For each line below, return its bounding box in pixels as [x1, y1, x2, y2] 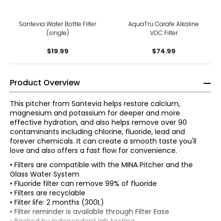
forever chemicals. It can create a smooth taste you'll [10, 136, 196, 146]
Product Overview [10, 77, 80, 88]
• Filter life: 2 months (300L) [10, 197, 104, 207]
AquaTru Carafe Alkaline [128, 20, 199, 28]
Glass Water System [10, 169, 79, 179]
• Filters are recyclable [10, 188, 87, 198]
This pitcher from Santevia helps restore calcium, [10, 99, 180, 109]
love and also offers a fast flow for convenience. [10, 146, 177, 155]
